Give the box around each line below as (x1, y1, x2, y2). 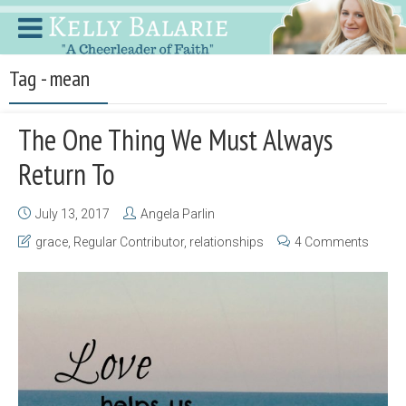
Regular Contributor (73, 235, 184, 249)
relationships (189, 235, 264, 249)
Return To (18, 155, 115, 193)
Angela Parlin (140, 207, 215, 221)
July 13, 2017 (35, 207, 110, 221)
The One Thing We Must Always (18, 121, 333, 159)
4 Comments (295, 235, 369, 249)
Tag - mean (9, 64, 90, 92)
